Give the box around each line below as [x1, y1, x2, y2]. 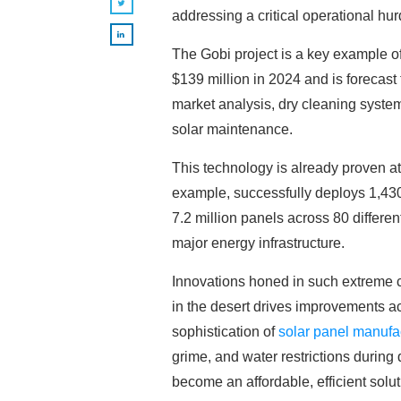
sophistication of [172, 324, 278, 339]
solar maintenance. [172, 122, 293, 137]
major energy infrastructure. [172, 235, 345, 251]
